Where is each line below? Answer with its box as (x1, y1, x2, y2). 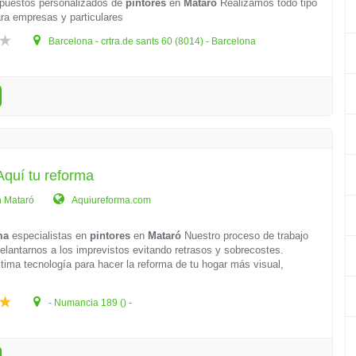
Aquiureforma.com (70, 195, 152, 206)
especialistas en (9, 230, 91, 242)
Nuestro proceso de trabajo (181, 230, 309, 242)
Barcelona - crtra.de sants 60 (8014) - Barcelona (46, 36, 257, 47)
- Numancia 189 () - (46, 297, 133, 308)
